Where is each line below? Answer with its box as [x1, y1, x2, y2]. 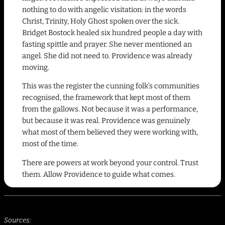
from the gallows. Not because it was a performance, [22, 104, 198, 114]
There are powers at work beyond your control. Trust [22, 158, 198, 167]
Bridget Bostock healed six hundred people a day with [22, 28, 202, 37]
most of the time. [22, 139, 78, 149]
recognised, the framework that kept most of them [22, 93, 190, 102]
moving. [22, 62, 49, 72]
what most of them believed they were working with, [22, 128, 198, 137]
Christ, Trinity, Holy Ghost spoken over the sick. [22, 16, 179, 26]
